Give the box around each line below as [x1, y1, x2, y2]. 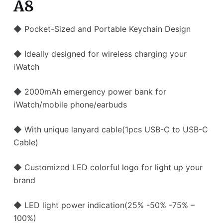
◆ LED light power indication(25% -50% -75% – [13, 200, 195, 211]
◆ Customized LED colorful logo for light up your [13, 162, 203, 173]
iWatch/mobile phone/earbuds [13, 100, 127, 110]
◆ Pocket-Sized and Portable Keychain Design [13, 24, 191, 34]
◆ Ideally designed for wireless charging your [13, 49, 187, 59]
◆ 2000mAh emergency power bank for [13, 87, 166, 97]
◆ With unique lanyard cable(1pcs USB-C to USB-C [13, 124, 208, 135]
